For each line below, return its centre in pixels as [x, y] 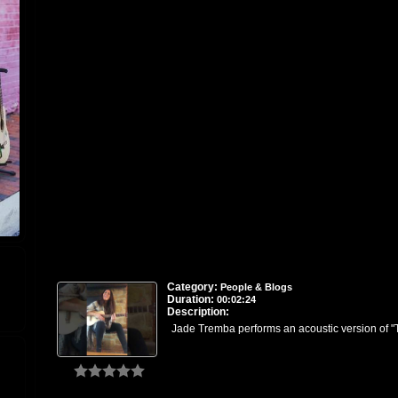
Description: [198, 311]
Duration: [190, 299]
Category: [192, 287]
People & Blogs [256, 287]
